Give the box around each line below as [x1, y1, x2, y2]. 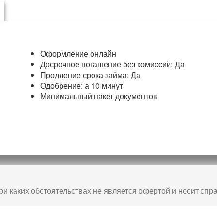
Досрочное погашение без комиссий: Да [40, 59, 185, 70]
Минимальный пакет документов [40, 91, 157, 102]
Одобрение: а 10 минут [40, 80, 123, 91]
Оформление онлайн [40, 48, 116, 59]
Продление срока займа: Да [40, 69, 140, 80]
